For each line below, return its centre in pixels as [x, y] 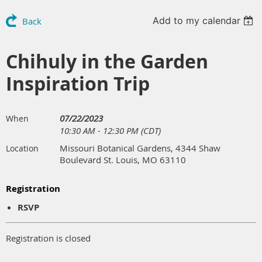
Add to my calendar [197, 20]
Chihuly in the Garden [107, 61]
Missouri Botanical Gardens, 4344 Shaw [140, 148]
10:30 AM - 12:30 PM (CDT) [110, 130]
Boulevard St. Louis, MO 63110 [123, 159]
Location [22, 148]
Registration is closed [48, 238]
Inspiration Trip [78, 83]
